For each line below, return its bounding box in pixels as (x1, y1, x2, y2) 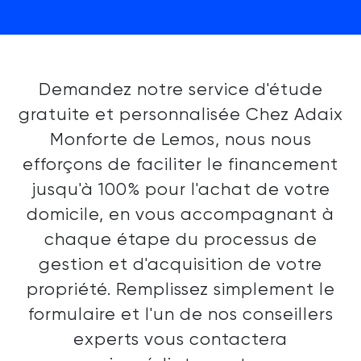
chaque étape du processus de (44, 231, 317, 249)
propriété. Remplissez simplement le (26, 281, 335, 299)
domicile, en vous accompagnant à (27, 206, 334, 224)
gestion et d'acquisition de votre (39, 256, 322, 274)
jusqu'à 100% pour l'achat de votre (31, 181, 330, 199)
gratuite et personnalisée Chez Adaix (18, 106, 343, 124)
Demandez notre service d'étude (38, 81, 323, 99)
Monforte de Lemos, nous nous (49, 131, 312, 149)
